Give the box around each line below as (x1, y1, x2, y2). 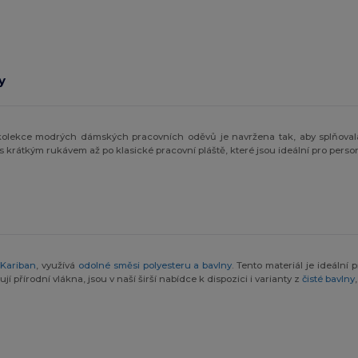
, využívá (36, 259, 78, 271)
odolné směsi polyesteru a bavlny (78, 259, 233, 271)
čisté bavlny (302, 272, 356, 284)
